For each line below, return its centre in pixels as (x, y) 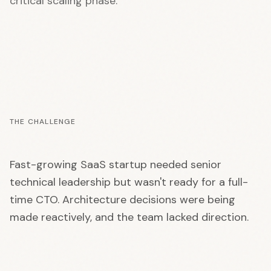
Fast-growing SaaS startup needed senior (116, 165)
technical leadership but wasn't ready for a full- (129, 182)
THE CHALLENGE (43, 122)
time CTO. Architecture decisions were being (122, 200)
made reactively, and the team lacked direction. (129, 217)
